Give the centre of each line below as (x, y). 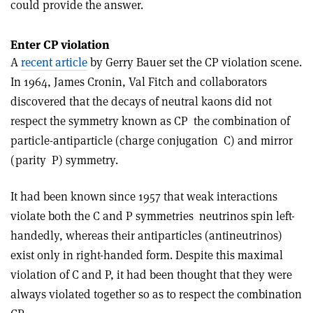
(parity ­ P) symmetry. (64, 160)
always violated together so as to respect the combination (156, 294)
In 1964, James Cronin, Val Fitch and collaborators (139, 82)
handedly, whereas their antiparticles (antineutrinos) (146, 235)
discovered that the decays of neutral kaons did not (141, 101)
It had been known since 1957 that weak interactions (144, 196)
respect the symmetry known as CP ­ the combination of (150, 121)
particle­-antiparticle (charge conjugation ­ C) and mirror (152, 140)
